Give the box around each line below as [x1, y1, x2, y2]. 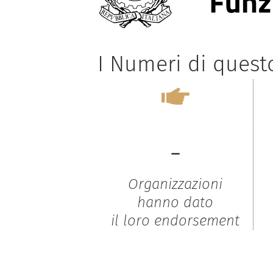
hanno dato [137, 194, 213, 211]
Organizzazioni [128, 175, 222, 193]
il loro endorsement [111, 212, 239, 230]
